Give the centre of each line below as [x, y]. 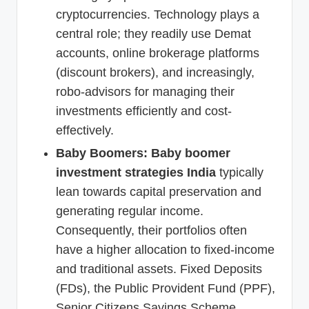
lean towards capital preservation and [159, 192]
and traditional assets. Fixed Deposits [159, 269]
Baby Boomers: [102, 153]
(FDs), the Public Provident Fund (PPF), [166, 289]
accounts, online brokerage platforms [158, 53]
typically [240, 173]
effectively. [85, 131]
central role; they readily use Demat [153, 34]
